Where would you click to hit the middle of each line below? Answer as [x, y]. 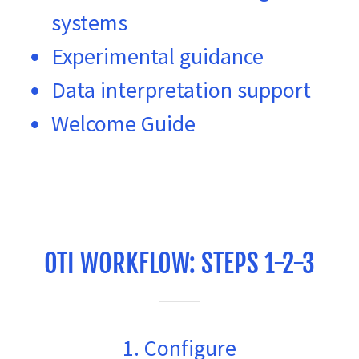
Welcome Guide [123, 123]
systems [89, 22]
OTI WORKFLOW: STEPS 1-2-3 [179, 263]
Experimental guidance [157, 56]
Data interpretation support [181, 89]
